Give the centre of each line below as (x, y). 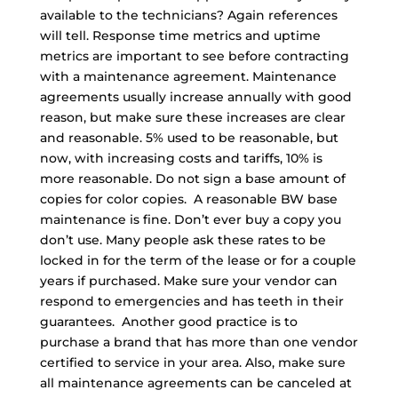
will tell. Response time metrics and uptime (180, 36)
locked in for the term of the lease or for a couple (198, 260)
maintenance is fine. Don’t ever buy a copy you (190, 219)
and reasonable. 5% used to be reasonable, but (189, 138)
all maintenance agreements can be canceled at (195, 383)
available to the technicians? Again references (188, 15)
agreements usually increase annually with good (195, 97)
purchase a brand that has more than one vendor (199, 342)
